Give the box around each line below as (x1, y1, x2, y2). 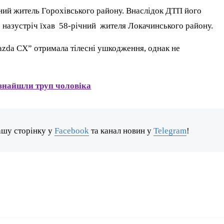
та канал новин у (89, 125, 154, 135)
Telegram (153, 125, 187, 135)
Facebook (54, 125, 89, 135)
